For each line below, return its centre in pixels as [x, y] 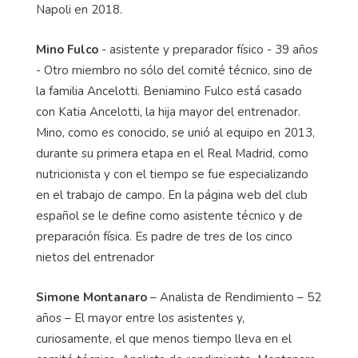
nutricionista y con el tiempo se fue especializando [172, 174]
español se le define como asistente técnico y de [169, 215]
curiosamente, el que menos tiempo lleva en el [164, 338]
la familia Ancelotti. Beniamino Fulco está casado [169, 91]
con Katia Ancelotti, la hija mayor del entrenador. [168, 111]
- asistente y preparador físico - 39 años [208, 49]
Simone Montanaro [91, 297]
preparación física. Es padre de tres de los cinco [164, 236]
